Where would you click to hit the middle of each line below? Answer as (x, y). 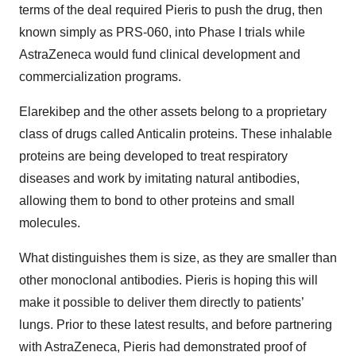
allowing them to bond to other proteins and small (157, 201)
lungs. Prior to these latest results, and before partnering (176, 325)
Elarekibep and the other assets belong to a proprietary (173, 112)
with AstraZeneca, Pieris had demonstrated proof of (163, 347)
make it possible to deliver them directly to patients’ (161, 303)
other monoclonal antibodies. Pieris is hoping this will (168, 281)
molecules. (50, 223)
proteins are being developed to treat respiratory (153, 157)
